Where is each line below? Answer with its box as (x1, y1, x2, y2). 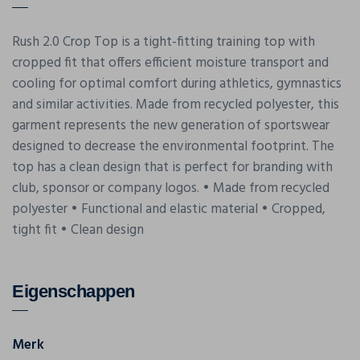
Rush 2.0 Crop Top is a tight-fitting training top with (12, 31, 315, 53)
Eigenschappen (12, 280, 135, 301)
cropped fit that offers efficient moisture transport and (12, 51, 329, 74)
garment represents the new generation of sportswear (12, 114, 329, 137)
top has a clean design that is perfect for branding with (12, 156, 333, 178)
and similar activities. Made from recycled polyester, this (12, 93, 339, 116)
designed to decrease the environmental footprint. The (12, 135, 334, 157)
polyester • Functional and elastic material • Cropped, (12, 198, 325, 220)
